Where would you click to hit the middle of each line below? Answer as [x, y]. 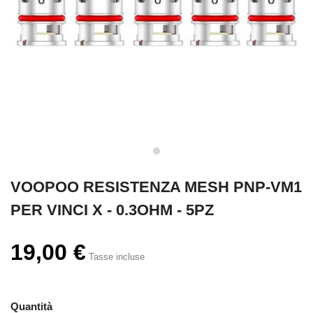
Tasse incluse [117, 257]
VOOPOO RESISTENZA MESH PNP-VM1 [156, 187]
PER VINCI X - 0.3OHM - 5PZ [112, 210]
